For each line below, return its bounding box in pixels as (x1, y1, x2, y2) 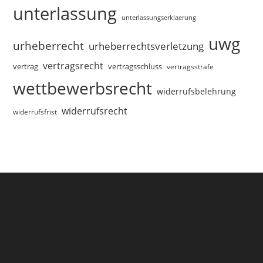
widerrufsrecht (62, 104, 128, 118)
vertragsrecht (43, 59, 104, 73)
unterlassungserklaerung (122, 13, 197, 22)
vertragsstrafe (167, 62, 214, 72)
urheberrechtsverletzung (89, 39, 204, 53)
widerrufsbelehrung (157, 86, 237, 97)
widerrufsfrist (13, 107, 58, 117)
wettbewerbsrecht (13, 77, 153, 100)
